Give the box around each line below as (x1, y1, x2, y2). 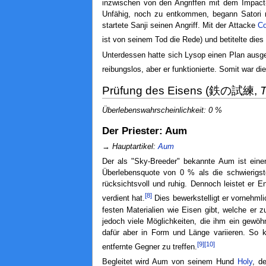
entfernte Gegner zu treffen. (102, 242, 197, 251)
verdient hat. (102, 194, 145, 203)
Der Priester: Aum (102, 125, 187, 137)
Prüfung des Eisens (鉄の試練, (102, 84, 260, 97)
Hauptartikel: (112, 142, 158, 151)
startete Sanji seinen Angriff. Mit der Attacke (102, 21, 258, 30)
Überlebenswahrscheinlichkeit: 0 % (102, 106, 222, 115)
